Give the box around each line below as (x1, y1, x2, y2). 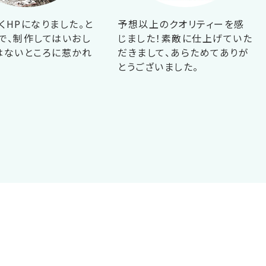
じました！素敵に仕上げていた (118, 31, 252, 46)
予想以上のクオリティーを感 (118, 17, 245, 31)
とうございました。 (118, 59, 199, 74)
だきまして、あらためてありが (118, 45, 249, 60)
